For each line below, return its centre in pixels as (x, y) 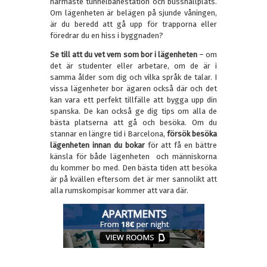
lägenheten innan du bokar (97, 145)
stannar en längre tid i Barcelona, (108, 134)
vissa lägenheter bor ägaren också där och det (133, 89)
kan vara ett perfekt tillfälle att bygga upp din (133, 100)
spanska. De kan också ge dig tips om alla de (133, 111)
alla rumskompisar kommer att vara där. (119, 191)
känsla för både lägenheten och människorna (133, 157)
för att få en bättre (181, 145)
